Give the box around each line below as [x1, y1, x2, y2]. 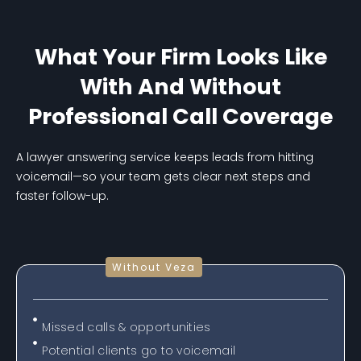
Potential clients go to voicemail [42, 342, 236, 359]
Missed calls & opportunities [42, 318, 211, 335]
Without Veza [112, 259, 196, 274]
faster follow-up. [16, 188, 109, 205]
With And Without [80, 72, 281, 102]
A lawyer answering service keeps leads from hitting [16, 149, 313, 166]
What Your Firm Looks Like [34, 42, 327, 73]
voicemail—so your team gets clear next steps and [16, 168, 310, 185]
